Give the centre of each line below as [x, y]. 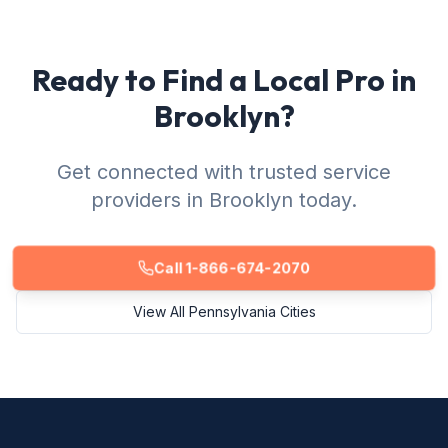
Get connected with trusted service [224, 172]
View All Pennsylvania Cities [224, 311]
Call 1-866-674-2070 [232, 267]
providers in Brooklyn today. [224, 200]
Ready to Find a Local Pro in [224, 80]
